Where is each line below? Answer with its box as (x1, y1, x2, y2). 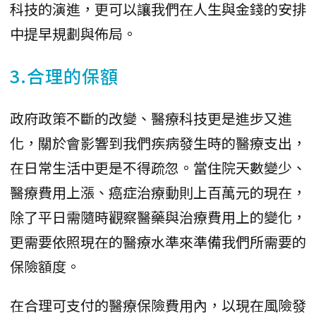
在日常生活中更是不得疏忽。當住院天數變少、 (10, 157, 306, 178)
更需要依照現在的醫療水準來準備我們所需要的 (10, 231, 306, 253)
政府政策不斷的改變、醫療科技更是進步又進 (10, 108, 292, 129)
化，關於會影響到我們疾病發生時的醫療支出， (10, 133, 306, 154)
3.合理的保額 (10, 63, 119, 89)
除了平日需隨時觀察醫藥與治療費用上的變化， (10, 207, 306, 228)
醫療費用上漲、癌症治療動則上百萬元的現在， (10, 182, 306, 203)
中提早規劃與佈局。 (10, 23, 137, 44)
